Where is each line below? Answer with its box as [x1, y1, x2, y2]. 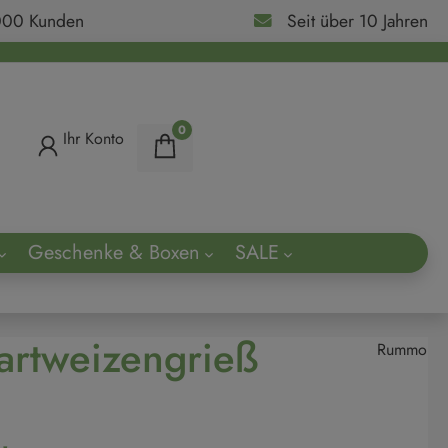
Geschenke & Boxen [27, 238, 200, 267]
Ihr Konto [63, 127, 124, 150]
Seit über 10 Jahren [286, 8, 428, 34]
